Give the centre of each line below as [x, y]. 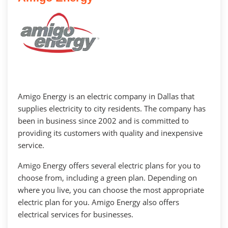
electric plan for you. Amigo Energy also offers [98, 202]
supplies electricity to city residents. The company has [112, 108]
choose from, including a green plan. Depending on [107, 177]
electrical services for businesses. [76, 214]
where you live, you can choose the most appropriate [111, 190]
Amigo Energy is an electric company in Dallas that [106, 96]
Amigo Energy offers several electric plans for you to [109, 165]
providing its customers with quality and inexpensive [110, 133]
